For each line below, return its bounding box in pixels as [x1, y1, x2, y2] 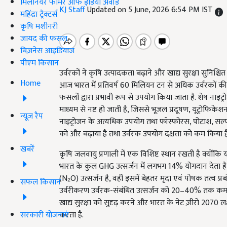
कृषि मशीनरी [20, 19, 58, 33]
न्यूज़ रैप [20, 109, 43, 123]
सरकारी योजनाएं [20, 208, 69, 222]
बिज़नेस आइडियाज [20, 44, 74, 58]
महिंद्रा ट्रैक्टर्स [20, 7, 57, 21]
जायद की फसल [20, 31, 67, 46]
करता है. [59, 208, 84, 222]
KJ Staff [59, 3, 87, 17]
